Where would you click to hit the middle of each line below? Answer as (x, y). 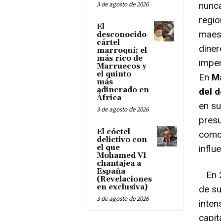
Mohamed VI (122, 155)
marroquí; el (122, 50)
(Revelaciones (124, 179)
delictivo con (122, 140)
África (109, 98)
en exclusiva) (122, 187)
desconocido (122, 35)
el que (108, 147)
